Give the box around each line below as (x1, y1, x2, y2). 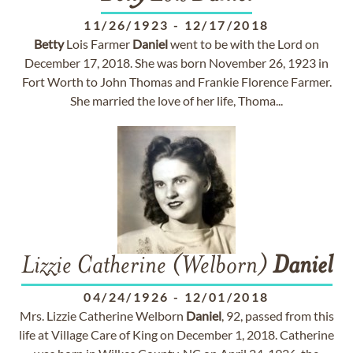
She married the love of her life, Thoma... (70, 93, 283, 108)
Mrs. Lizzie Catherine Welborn (19, 308, 186, 323)
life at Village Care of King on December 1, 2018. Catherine (19, 327, 334, 342)
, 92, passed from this (221, 308, 334, 323)
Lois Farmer (64, 36, 132, 51)
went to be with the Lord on (168, 36, 319, 51)
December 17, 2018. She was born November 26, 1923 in (24, 55, 329, 70)
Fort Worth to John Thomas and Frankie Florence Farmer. (21, 74, 332, 89)
